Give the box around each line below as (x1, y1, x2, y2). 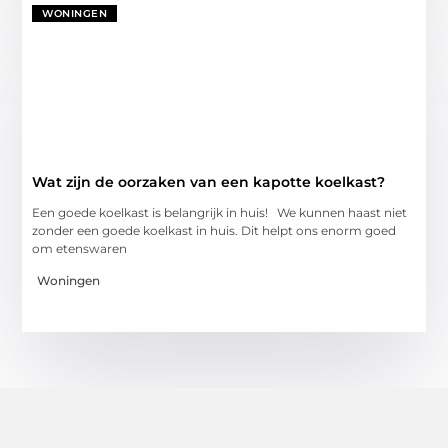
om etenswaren (32, 240, 128, 256)
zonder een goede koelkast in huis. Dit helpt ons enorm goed (32, 222, 397, 238)
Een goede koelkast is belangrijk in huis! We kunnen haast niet (32, 204, 408, 220)
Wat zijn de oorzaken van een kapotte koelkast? (32, 172, 386, 191)
